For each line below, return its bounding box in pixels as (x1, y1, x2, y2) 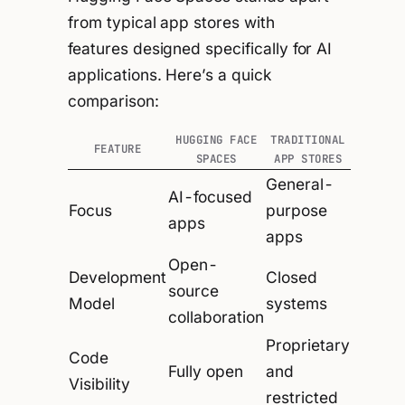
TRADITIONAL (270, 131, 345, 147)
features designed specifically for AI (68, 38, 333, 58)
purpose (266, 200, 327, 220)
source (168, 280, 219, 300)
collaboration (168, 306, 264, 326)
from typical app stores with (68, 12, 275, 32)
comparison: (68, 90, 159, 110)
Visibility (69, 373, 130, 393)
